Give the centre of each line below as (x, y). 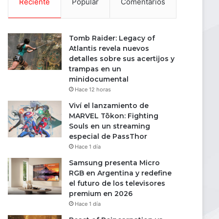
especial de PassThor (108, 136)
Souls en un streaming (109, 126)
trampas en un (95, 69)
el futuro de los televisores (117, 183)
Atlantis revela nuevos (109, 48)
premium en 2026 (101, 194)
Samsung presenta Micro (114, 163)
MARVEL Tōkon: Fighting (114, 116)
